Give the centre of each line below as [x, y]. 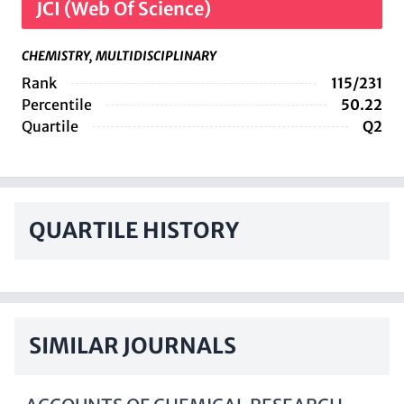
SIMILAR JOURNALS [133, 346]
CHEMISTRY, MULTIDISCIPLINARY [119, 56]
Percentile [57, 105]
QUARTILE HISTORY [134, 230]
